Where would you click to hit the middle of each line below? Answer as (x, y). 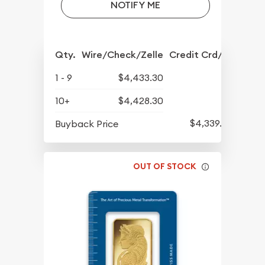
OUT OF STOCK (165, 167)
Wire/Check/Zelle (123, 54)
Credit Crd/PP (201, 54)
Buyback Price (87, 123)
